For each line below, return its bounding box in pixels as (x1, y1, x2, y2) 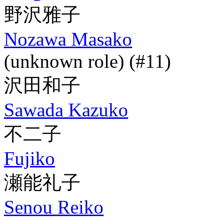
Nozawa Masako (4, 28, 132, 50)
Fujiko (4, 148, 55, 169)
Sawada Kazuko (4, 99, 128, 120)
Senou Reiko (4, 196, 104, 218)
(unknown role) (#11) (4, 51, 171, 72)
